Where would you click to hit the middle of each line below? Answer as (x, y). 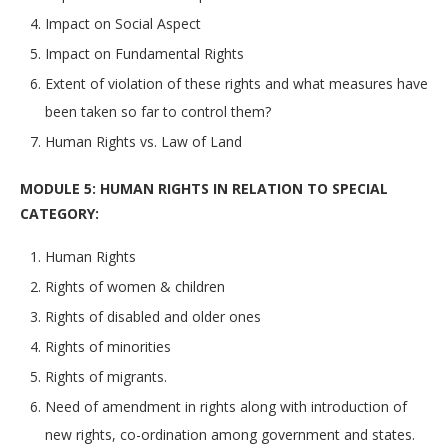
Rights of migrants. (106, 377)
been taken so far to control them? (158, 112)
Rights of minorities (108, 347)
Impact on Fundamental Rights (144, 54)
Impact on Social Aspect (123, 24)
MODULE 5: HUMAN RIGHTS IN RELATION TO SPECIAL (204, 189)
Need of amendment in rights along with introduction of (226, 407)
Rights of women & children (135, 287)
